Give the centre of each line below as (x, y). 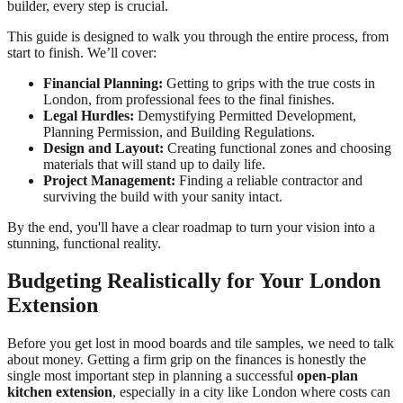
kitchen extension (60, 392)
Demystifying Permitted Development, (245, 115)
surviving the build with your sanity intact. (163, 196)
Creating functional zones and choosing (278, 148)
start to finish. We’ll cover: (82, 52)
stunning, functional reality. (84, 243)
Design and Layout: (103, 148)
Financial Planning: (103, 83)
